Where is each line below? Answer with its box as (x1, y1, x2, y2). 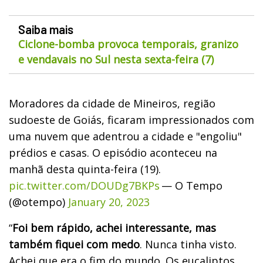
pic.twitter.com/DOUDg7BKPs (9, 178, 160, 193)
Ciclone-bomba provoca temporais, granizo (18, 36, 238, 51)
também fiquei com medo (9, 237, 140, 251)
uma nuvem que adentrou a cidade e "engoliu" (9, 129, 242, 143)
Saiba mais (18, 22, 73, 36)
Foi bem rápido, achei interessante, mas (12, 220, 216, 235)
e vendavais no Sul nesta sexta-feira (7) (18, 52, 214, 66)
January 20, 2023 (68, 194, 150, 209)
